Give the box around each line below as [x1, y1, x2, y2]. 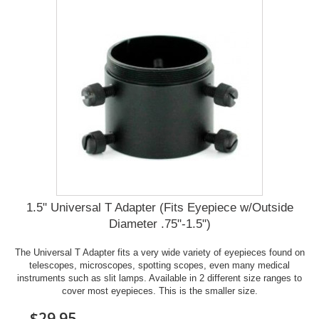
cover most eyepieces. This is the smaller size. [61, 286, 258, 296]
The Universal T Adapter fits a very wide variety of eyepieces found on [14, 247, 305, 258]
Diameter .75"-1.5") [108, 217, 211, 231]
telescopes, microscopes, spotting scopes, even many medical [29, 260, 290, 271]
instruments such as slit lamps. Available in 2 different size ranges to [17, 273, 302, 283]
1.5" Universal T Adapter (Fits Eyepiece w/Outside [26, 201, 293, 214]
